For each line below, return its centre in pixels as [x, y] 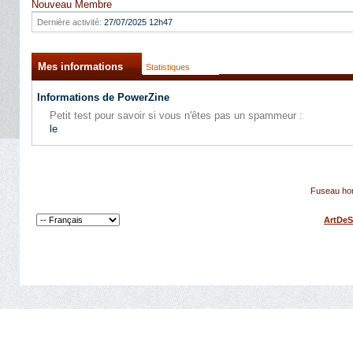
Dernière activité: [69, 22]
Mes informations [80, 67]
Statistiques [168, 67]
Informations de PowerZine [103, 97]
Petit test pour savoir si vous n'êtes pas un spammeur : [176, 115]
